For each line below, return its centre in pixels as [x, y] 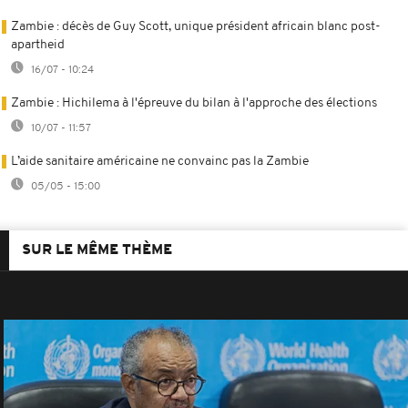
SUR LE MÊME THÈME [97, 250]
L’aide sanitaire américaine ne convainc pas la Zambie [160, 161]
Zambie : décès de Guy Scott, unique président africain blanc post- [196, 26]
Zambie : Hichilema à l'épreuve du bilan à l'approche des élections [194, 103]
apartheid [38, 45]
